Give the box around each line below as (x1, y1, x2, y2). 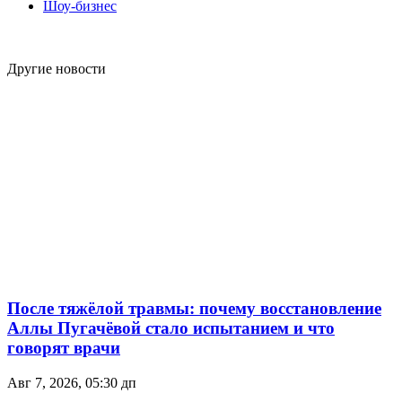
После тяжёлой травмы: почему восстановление (7, 299, 381, 319)
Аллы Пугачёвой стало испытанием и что (7, 319, 335, 338)
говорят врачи (7, 338, 120, 358)
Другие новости (7, 60, 106, 76)
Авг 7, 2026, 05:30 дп (7, 374, 136, 390)
